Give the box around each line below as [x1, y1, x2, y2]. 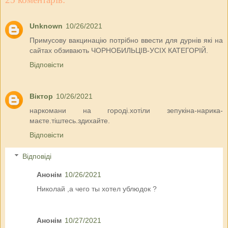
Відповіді [22, 152, 52, 160]
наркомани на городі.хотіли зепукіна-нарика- [30, 106, 223, 115]
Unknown [30, 22, 63, 31]
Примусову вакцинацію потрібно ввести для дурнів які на [30, 36, 223, 45]
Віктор [30, 92, 53, 101]
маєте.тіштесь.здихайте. [30, 117, 110, 125]
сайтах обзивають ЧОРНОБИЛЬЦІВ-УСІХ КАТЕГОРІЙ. [30, 46, 208, 55]
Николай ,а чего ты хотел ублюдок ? [37, 184, 157, 193]
